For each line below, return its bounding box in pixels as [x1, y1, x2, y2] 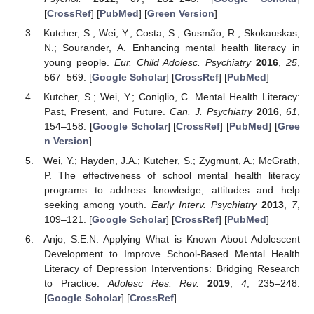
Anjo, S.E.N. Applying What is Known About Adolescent [43, 233, 300, 245]
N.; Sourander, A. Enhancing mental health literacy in [43, 41, 300, 53]
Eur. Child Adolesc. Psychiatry [114, 56, 252, 68]
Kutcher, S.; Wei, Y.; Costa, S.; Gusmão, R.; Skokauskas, [43, 27, 300, 39]
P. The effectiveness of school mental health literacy [43, 170, 300, 182]
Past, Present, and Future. [43, 106, 170, 118]
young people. [43, 56, 114, 68]
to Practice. [43, 278, 108, 289]
